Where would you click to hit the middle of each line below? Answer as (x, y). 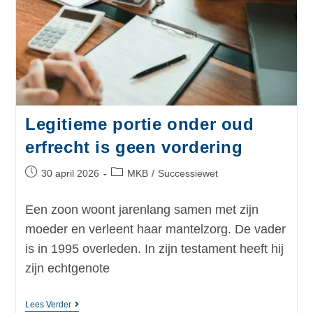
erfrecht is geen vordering (134, 147)
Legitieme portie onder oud (139, 124)
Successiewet (188, 174)
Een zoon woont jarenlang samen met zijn (141, 210)
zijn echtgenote (67, 269)
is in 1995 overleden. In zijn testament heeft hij (154, 249)
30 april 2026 (70, 174)
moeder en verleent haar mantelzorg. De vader (155, 230)
